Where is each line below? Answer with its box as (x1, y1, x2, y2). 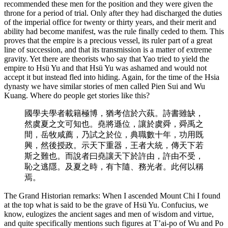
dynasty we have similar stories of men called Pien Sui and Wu (4, 81, 205, 91)
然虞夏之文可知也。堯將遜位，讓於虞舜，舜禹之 (24, 119, 204, 128)
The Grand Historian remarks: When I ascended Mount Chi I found (4, 191, 220, 200)
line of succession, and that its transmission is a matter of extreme (4, 45, 212, 54)
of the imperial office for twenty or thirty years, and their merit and (4, 17, 216, 26)
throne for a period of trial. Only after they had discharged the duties (4, 8, 222, 17)
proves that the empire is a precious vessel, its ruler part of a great (4, 36, 212, 45)
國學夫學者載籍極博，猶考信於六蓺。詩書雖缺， (24, 108, 204, 118)
